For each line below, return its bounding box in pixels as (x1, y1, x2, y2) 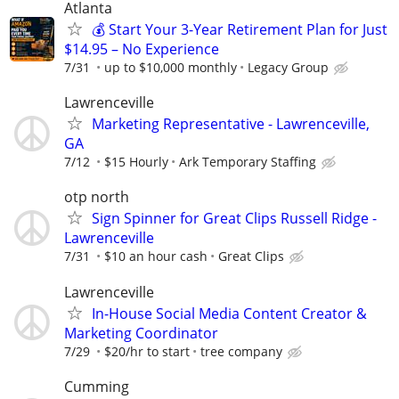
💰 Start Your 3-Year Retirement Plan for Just (92, 20, 387, 39)
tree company (200, 342, 282, 360)
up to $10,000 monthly (104, 59, 237, 76)
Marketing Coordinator (64, 322, 218, 343)
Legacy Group (248, 59, 329, 76)
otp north (64, 187, 129, 208)
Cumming (64, 376, 129, 396)
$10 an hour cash (104, 248, 208, 265)
